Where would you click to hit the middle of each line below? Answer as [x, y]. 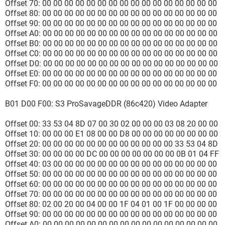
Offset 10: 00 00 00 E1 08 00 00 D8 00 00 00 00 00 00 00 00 [111, 134]
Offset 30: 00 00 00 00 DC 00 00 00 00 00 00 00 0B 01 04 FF [112, 154]
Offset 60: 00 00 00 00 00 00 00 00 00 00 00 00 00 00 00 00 [111, 184]
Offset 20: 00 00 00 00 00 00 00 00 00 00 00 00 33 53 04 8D [111, 144]
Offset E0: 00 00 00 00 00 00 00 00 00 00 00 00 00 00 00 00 [111, 74]
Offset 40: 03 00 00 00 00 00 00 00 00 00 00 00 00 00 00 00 [111, 164]
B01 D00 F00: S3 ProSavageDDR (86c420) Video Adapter [106, 104]
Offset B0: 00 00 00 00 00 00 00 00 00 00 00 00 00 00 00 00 [111, 43]
